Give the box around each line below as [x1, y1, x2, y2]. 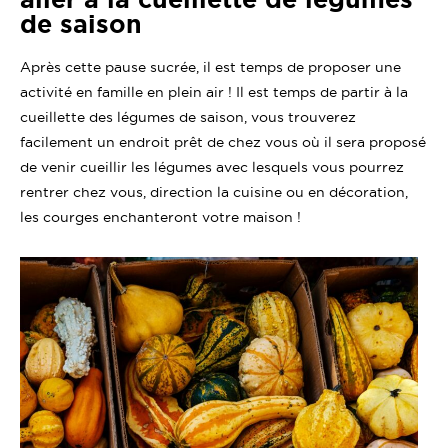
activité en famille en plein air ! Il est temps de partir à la [20, 83, 408, 100]
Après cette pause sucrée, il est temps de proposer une [20, 58, 401, 75]
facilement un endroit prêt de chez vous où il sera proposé [20, 133, 426, 150]
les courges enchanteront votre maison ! [20, 208, 301, 225]
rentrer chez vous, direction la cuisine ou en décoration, [20, 183, 408, 200]
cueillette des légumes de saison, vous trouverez [20, 108, 356, 125]
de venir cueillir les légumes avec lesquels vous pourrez [20, 158, 404, 175]
